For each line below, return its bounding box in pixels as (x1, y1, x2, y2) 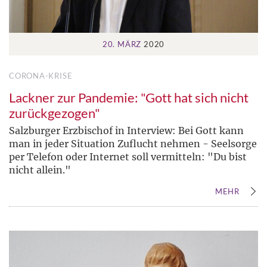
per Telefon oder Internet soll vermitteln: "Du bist (9, 150, 247, 163)
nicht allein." (9, 163, 71, 176)
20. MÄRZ (102, 39, 142, 49)
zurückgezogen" (9, 104, 100, 121)
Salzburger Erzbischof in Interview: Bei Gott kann (9, 124, 244, 136)
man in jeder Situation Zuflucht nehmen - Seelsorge (9, 137, 257, 150)
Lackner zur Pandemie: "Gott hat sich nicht (9, 89, 249, 105)
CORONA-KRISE (9, 70, 73, 80)
